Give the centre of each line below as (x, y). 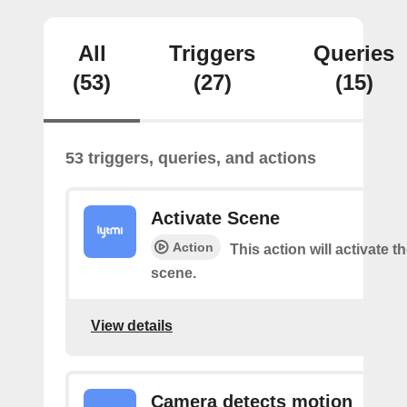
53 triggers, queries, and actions (191, 158)
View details (132, 325)
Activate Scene (215, 218)
